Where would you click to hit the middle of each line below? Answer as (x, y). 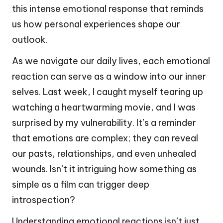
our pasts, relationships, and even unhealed (104, 154)
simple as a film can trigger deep (81, 185)
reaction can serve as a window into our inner (109, 77)
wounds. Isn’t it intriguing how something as (104, 169)
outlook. (30, 40)
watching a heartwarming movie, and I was (104, 108)
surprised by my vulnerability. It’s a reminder (104, 123)
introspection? (44, 200)
